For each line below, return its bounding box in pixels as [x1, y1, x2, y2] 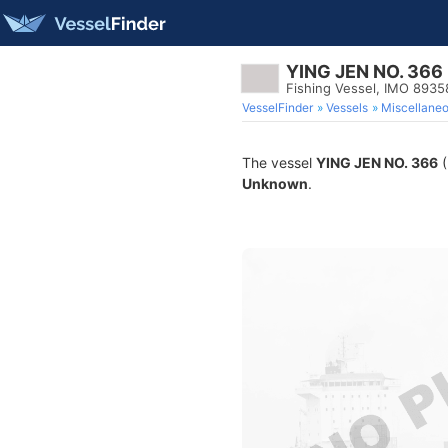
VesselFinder [242, 100, 313, 115]
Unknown [242, 175, 308, 192]
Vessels [326, 100, 368, 115]
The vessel [242, 154, 316, 171]
